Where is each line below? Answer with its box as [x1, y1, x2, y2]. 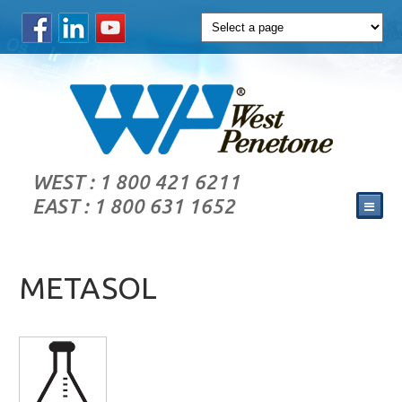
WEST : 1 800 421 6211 [32, 170, 241, 194]
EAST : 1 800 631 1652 [32, 195, 236, 218]
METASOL [19, 270, 158, 305]
